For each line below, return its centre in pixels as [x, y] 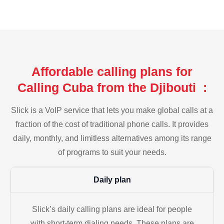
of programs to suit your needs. [112, 152]
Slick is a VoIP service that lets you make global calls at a [112, 110]
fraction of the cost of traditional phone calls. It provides [112, 124]
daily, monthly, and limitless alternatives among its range [112, 138]
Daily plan [112, 180]
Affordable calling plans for [112, 71]
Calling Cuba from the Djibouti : [112, 87]
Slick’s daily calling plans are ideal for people [112, 209]
